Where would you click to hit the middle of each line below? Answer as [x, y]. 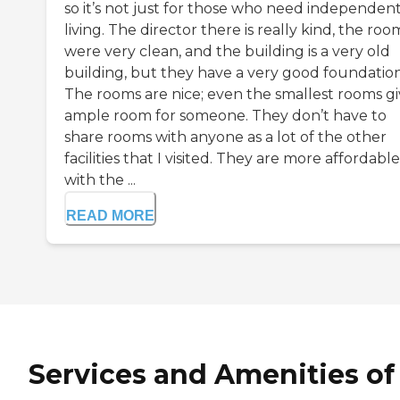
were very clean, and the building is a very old [227, 52]
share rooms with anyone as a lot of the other [225, 137]
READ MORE [110, 216]
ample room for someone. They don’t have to [225, 116]
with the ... [100, 180]
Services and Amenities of [212, 375]
